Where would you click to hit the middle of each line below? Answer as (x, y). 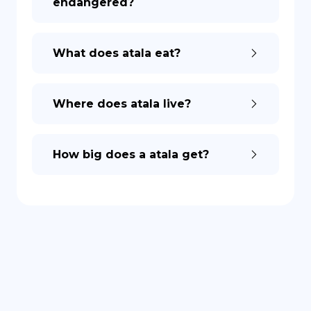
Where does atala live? (122, 104)
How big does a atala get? (131, 154)
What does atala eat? (117, 53)
